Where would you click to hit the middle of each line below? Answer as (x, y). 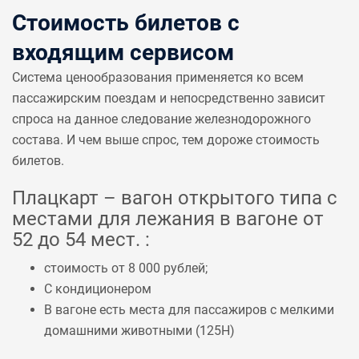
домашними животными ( (122, 331)
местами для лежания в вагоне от (168, 219)
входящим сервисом (123, 52)
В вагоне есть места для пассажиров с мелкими (189, 310)
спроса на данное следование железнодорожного (161, 119)
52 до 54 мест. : (81, 240)
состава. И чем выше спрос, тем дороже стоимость (166, 140)
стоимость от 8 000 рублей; (126, 268)
